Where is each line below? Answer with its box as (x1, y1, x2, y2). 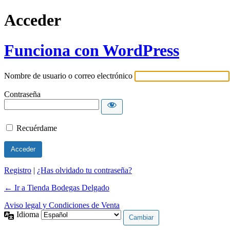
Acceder (4, 11, 61, 30)
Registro (4, 166, 31, 175)
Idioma (16, 210, 41, 219)
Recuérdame (16, 124, 57, 133)
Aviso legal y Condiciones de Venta (4, 201, 120, 210)
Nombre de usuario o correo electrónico (4, 71, 132, 81)
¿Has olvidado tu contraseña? (37, 166, 132, 175)
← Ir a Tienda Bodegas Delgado (4, 183, 109, 193)
